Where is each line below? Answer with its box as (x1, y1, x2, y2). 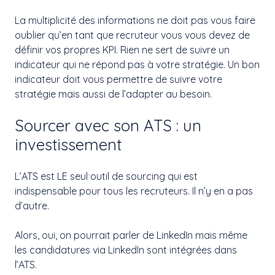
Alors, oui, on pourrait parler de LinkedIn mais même (15, 229, 247, 242)
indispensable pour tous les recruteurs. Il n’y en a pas (15, 185, 253, 198)
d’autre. (15, 199, 49, 212)
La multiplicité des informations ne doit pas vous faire (15, 14, 255, 27)
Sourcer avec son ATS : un (15, 115, 201, 136)
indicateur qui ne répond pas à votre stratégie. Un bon (15, 58, 260, 71)
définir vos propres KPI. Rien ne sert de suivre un (15, 44, 230, 56)
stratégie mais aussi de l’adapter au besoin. (15, 88, 214, 101)
